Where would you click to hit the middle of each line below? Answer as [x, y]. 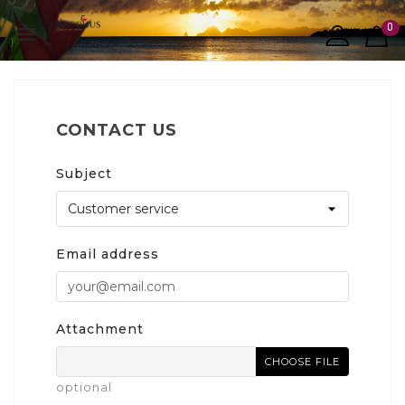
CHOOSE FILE [302, 362]
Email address [108, 254]
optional [84, 387]
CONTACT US [117, 130]
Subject [84, 174]
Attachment [100, 329]
